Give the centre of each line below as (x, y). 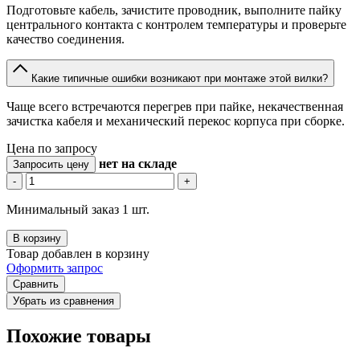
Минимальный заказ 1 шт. (78, 210)
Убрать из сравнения (63, 301)
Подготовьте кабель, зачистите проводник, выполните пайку (174, 10)
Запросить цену (51, 165)
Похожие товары (79, 336)
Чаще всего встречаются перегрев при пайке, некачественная (175, 107)
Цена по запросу (52, 149)
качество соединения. (65, 39)
